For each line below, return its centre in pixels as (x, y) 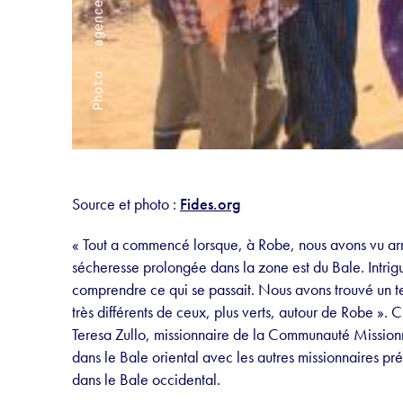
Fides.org (210, 204)
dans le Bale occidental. (146, 380)
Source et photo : (126, 204)
